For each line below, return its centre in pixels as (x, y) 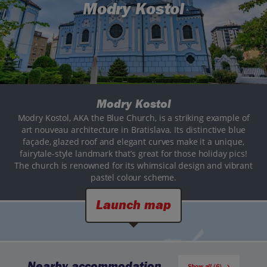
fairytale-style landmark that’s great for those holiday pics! (133, 154)
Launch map (133, 205)
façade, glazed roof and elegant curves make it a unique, (133, 142)
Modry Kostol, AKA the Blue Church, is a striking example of (133, 118)
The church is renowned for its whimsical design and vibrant (133, 166)
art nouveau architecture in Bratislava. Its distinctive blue (133, 130)
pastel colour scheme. (133, 178)
